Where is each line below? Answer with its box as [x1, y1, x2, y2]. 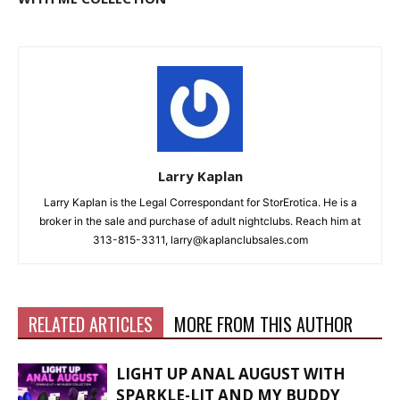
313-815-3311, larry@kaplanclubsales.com [92, 233, 308, 246]
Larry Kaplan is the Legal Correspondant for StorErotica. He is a [43, 196, 357, 209]
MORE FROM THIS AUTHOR [174, 311, 353, 337]
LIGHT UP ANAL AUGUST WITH [116, 363, 346, 384]
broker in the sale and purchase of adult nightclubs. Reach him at [39, 214, 361, 228]
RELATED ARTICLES [29, 311, 153, 337]
